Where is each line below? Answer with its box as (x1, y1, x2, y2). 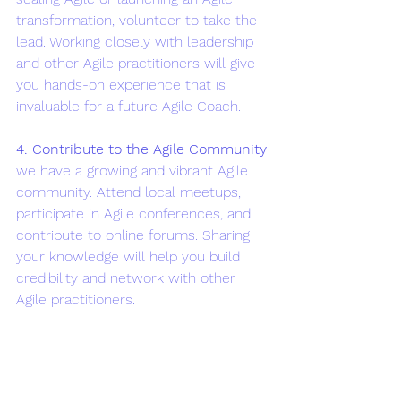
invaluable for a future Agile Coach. (16, 97, 241, 115)
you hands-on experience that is (16, 75, 230, 93)
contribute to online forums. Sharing (16, 226, 254, 243)
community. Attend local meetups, (16, 183, 245, 200)
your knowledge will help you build (16, 247, 244, 265)
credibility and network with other (16, 269, 240, 286)
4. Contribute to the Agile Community (16, 140, 267, 158)
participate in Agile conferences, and (16, 204, 255, 222)
